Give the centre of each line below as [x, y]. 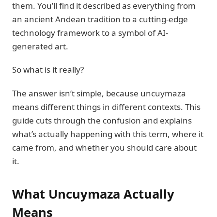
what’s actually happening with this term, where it [108, 134]
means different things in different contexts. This [106, 107]
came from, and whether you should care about [104, 147]
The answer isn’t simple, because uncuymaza [99, 93]
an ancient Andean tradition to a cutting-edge [100, 19]
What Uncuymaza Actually [93, 194]
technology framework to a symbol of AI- [90, 32]
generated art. [40, 46]
